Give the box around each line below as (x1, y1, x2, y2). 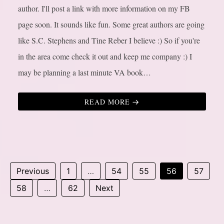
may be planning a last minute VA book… (18, 67, 151, 78)
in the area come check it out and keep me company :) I (18, 51, 192, 62)
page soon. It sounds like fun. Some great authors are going (18, 19, 204, 30)
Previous (16, 166, 49, 176)
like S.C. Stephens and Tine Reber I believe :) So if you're (18, 35, 200, 46)
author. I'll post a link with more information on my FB (18, 3, 190, 14)
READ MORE (84, 97, 130, 107)
